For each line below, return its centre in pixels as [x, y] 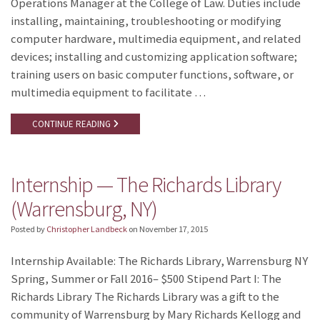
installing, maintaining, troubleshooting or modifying [146, 21]
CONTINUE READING [72, 124]
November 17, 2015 [174, 229]
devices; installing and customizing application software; [154, 57]
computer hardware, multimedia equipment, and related [156, 39]
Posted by [29, 229]
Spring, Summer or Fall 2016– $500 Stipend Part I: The [146, 279]
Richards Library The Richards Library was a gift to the [145, 296]
